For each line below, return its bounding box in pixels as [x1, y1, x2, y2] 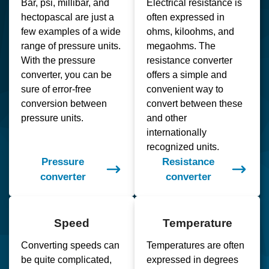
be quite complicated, [21, 255, 112, 265]
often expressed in [147, 12, 225, 23]
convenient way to [147, 84, 223, 95]
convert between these [147, 98, 243, 109]
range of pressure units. [21, 41, 121, 52]
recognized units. [147, 142, 219, 153]
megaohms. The [147, 41, 216, 52]
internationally [147, 127, 207, 138]
